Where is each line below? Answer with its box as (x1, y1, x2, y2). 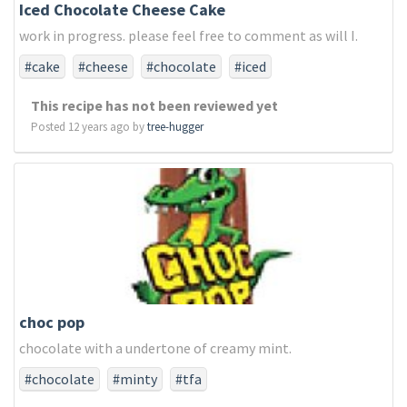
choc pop (19, 312, 84, 333)
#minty (113, 370, 157, 388)
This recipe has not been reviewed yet (31, 96, 278, 114)
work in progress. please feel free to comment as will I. (19, 26, 358, 45)
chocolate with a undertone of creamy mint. (19, 339, 292, 357)
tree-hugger (147, 119, 203, 134)
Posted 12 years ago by (31, 119, 147, 134)
